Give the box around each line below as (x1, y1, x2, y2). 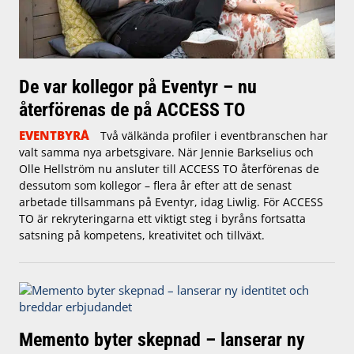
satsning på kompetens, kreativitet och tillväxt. (19, 227, 265, 243)
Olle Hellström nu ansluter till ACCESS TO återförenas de (19, 160, 319, 176)
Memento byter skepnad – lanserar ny (19, 327, 305, 351)
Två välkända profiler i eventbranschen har (100, 127, 328, 143)
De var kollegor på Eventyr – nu (19, 74, 257, 98)
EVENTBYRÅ (19, 126, 89, 143)
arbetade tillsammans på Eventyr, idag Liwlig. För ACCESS (19, 194, 323, 209)
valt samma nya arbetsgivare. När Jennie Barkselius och (19, 144, 314, 160)
